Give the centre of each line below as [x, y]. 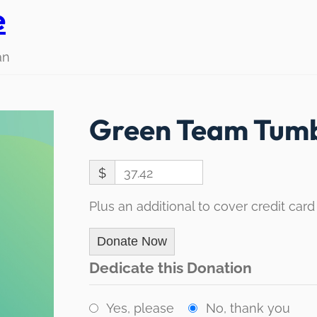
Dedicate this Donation [170, 268]
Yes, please [140, 308]
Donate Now [132, 241]
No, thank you [248, 308]
